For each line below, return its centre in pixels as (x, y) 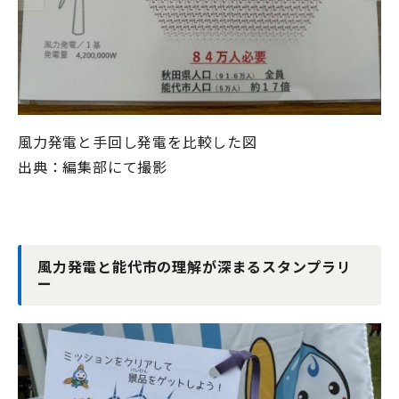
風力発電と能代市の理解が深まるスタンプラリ (195, 267)
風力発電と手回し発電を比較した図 (138, 142)
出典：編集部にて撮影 (93, 167)
